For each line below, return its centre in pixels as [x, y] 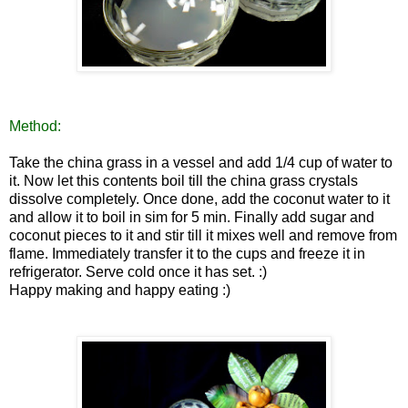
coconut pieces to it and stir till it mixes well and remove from [203, 235]
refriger [32, 271]
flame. [31, 253]
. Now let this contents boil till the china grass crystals [187, 180]
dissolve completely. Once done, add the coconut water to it [199, 199]
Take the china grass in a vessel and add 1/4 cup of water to [201, 162]
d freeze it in [326, 253]
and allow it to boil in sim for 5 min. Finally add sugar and [192, 217]
